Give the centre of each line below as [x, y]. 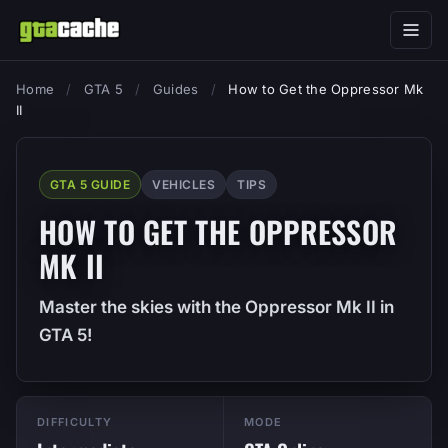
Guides [175, 89]
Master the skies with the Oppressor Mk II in [216, 307]
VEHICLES [184, 184]
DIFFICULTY [75, 422]
